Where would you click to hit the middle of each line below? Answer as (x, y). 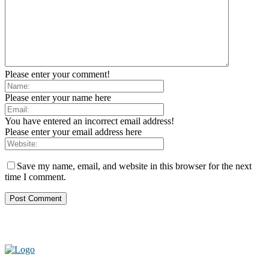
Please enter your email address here (73, 131)
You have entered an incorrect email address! (89, 121)
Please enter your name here (58, 97)
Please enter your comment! (57, 74)
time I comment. (35, 177)
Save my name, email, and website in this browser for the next (134, 166)
